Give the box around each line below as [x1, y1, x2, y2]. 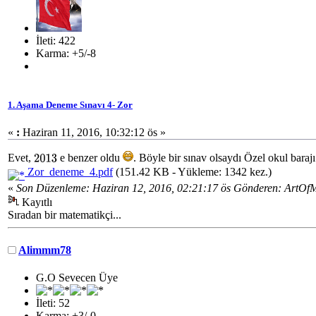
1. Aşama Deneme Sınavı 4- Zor [8, 99, 133, 111]
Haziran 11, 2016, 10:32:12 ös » [20, 126, 166, 139]
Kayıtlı [19, 196, 52, 209]
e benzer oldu [57, 152, 123, 164]
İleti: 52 [36, 296, 70, 309]
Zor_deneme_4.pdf [25, 166, 113, 178]
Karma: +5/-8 [36, 47, 96, 59]
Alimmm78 [18, 243, 71, 256]
